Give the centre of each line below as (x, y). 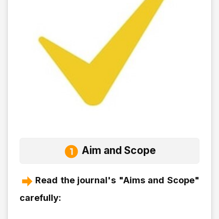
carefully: (40, 197)
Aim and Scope (117, 150)
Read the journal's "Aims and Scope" (117, 180)
